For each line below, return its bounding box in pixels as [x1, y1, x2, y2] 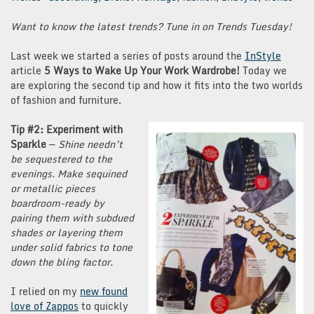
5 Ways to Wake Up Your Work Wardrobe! [44, 62, 240, 78]
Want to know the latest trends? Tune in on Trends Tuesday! [11, 18, 292, 34]
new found [80, 282, 128, 299]
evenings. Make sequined [11, 165, 127, 182]
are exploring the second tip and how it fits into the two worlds [11, 76, 303, 93]
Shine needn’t [58, 135, 123, 152]
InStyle [245, 47, 281, 64]
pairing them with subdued [11, 209, 134, 226]
